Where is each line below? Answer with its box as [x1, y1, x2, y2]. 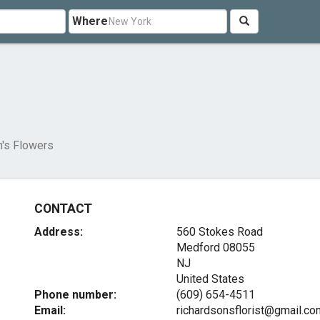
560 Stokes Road [176, 225, 263, 239]
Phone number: [34, 288, 117, 301]
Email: [34, 304, 66, 317]
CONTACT [34, 201, 92, 216]
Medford [176, 241, 220, 254]
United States [176, 272, 244, 286]
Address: [34, 225, 84, 239]
